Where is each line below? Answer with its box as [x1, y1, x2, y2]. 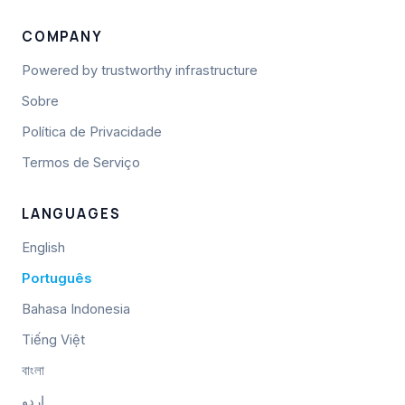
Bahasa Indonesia [22, 301, 130, 317]
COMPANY [22, 27, 103, 46]
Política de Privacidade [22, 124, 162, 140]
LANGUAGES [22, 204, 121, 223]
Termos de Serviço [22, 155, 140, 171]
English [22, 240, 65, 256]
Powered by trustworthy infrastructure [22, 62, 258, 79]
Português [22, 270, 91, 287]
